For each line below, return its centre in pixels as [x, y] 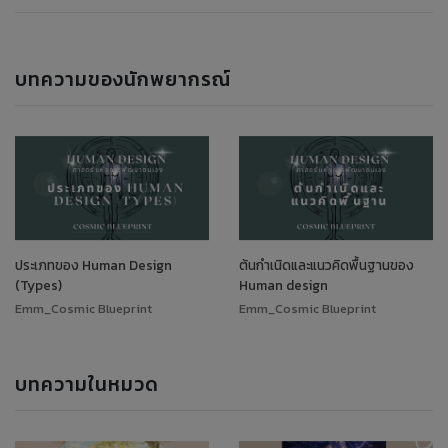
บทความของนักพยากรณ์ [123, 79]
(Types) [38, 284]
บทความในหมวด [87, 384]
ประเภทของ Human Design [93, 264]
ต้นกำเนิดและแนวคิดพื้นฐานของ [326, 264]
